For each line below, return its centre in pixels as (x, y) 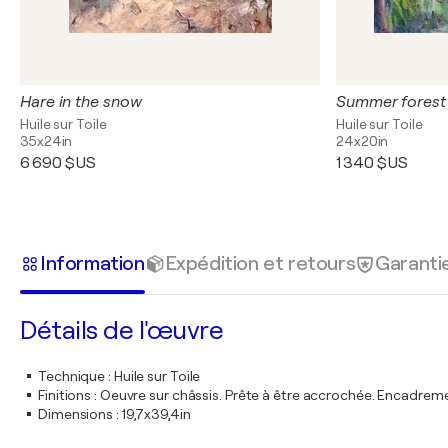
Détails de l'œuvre (121, 330)
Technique (72, 376)
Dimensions (76, 414)
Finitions (65, 395)
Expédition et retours (260, 263)
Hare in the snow (81, 102)
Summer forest (391, 102)
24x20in (362, 141)
